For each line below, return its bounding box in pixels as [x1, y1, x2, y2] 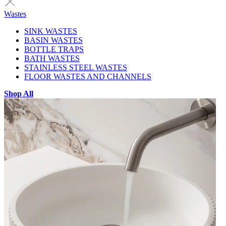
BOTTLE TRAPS [24, 45, 84, 54]
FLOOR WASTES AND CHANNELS [24, 72, 151, 81]
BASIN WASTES [24, 36, 83, 45]
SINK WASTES [24, 27, 77, 36]
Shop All [4, 89, 33, 98]
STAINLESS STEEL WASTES [24, 63, 127, 72]
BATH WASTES [24, 54, 80, 63]
